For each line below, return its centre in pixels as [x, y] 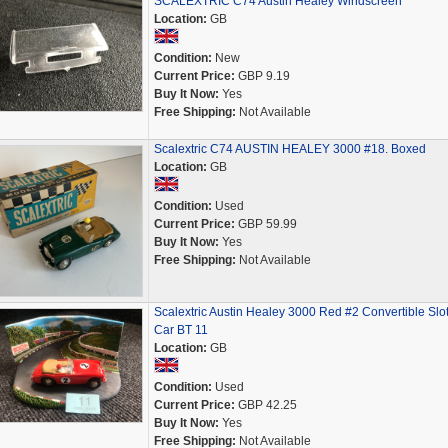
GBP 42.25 [265, 405]
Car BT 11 [180, 330]
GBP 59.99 [265, 224]
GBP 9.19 [262, 76]
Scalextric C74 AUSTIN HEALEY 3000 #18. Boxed [289, 149]
